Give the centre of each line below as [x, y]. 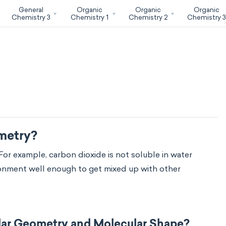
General [31, 10]
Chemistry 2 [148, 17]
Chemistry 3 [31, 17]
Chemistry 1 [90, 17]
